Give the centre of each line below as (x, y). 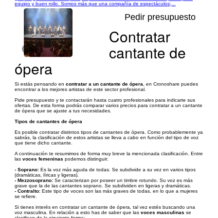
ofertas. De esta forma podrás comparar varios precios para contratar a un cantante (109, 105)
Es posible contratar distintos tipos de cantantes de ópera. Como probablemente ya (109, 132)
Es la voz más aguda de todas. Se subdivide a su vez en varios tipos (117, 170)
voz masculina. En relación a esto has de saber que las (78, 212)
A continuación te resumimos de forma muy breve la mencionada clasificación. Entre (109, 154)
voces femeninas (43, 159)
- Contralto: (27, 191)
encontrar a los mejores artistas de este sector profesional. (80, 89)
